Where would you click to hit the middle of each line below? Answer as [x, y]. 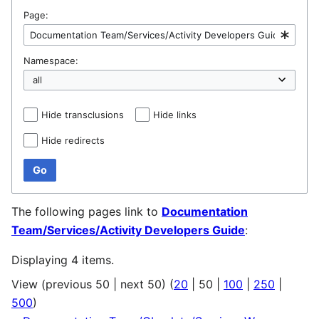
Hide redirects [73, 141]
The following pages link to [87, 212]
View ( [28, 284]
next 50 [141, 284]
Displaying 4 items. [63, 260]
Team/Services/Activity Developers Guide [128, 230]
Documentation [205, 212]
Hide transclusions [83, 115]
